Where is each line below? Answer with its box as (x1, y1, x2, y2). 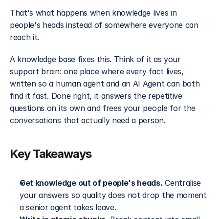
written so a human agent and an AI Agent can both (10, 79, 200, 88)
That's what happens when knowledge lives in (10, 8, 177, 18)
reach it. (10, 32, 40, 42)
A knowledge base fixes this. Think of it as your (10, 54, 181, 64)
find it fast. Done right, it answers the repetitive (10, 91, 182, 101)
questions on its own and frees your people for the (10, 103, 196, 113)
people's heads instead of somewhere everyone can (10, 20, 198, 30)
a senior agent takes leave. (20, 202, 116, 212)
